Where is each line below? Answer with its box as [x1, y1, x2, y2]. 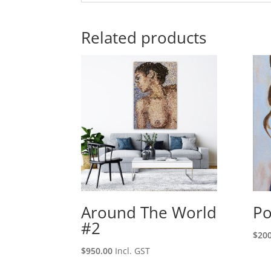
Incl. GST [115, 244, 151, 256]
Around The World [81, 201, 217, 223]
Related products [81, 27, 207, 49]
